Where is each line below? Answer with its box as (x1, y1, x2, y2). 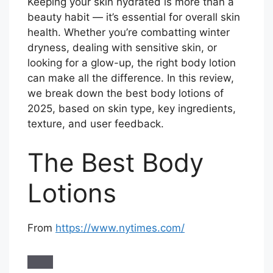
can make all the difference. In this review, (27, 72, 234, 85)
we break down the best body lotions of (27, 87, 224, 100)
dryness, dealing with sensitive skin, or (27, 41, 217, 54)
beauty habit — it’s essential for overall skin (27, 11, 240, 24)
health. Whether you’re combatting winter (27, 26, 230, 39)
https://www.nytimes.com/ (55, 221, 185, 234)
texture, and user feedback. (27, 118, 164, 130)
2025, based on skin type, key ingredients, (27, 102, 236, 115)
